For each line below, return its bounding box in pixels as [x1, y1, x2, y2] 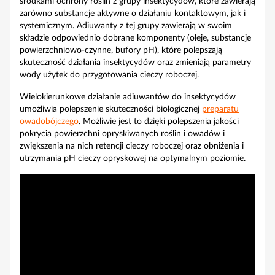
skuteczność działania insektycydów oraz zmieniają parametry [20, 58, 251, 67]
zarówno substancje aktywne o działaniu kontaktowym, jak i [20, 9, 246, 18]
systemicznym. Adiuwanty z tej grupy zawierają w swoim [20, 21, 232, 30]
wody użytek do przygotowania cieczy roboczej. [20, 71, 199, 79]
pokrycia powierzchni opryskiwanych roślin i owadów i [20, 130, 225, 138]
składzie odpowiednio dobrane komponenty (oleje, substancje [20, 34, 251, 42]
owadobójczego [20, 117, 79, 126]
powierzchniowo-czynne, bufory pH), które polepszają [20, 46, 222, 55]
